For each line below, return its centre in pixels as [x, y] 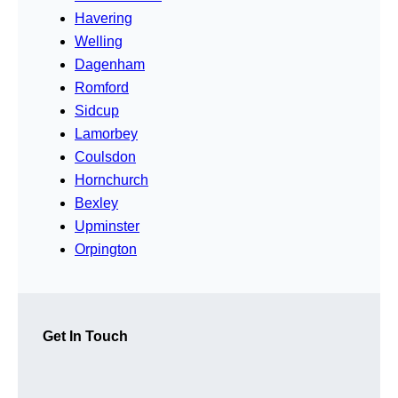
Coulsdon [105, 156]
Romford [102, 87]
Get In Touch [85, 336]
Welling [99, 41]
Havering [103, 18]
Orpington [106, 249]
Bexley [96, 203]
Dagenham [110, 64]
